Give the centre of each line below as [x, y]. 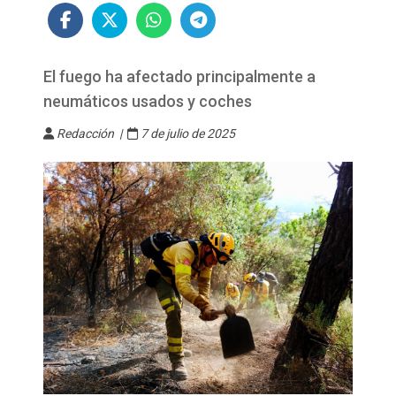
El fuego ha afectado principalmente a [179, 76]
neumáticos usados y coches [148, 101]
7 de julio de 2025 [187, 133]
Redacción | [91, 133]
